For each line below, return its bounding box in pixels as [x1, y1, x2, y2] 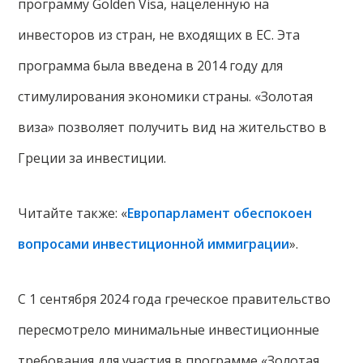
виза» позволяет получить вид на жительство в [18, 118, 327, 137]
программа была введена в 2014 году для [18, 57, 284, 75]
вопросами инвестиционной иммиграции [18, 235, 290, 254]
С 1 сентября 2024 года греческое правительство [18, 290, 331, 309]
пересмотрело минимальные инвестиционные [18, 321, 320, 340]
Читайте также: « [18, 204, 128, 223]
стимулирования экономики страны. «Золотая [18, 88, 314, 106]
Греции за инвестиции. [18, 149, 167, 168]
